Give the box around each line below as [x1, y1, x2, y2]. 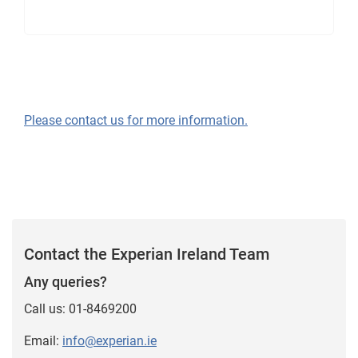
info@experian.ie [62, 332, 157, 348]
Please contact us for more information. [24, 112, 248, 128]
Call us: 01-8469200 [24, 300, 137, 316]
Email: [24, 332, 62, 348]
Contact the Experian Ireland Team [24, 244, 269, 264]
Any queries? [24, 272, 107, 290]
